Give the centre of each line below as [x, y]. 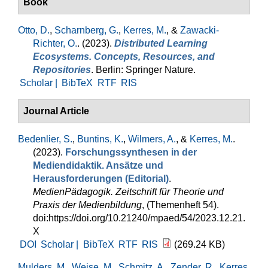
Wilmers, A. [152, 139]
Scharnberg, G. [86, 30]
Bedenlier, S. [45, 139]
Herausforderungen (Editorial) [101, 179]
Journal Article [56, 111]
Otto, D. [34, 30]
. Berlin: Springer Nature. [143, 70]
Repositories [62, 70]
